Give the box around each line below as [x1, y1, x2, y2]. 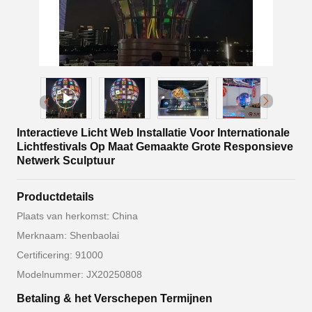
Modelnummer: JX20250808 [17, 269, 142, 281]
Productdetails [17, 191, 94, 203]
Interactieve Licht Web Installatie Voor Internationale [17, 127, 290, 139]
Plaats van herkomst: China [17, 210, 138, 222]
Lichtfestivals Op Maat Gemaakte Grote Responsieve [17, 141, 293, 153]
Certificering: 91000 [17, 249, 103, 261]
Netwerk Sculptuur [17, 155, 115, 167]
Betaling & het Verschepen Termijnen [17, 292, 212, 305]
